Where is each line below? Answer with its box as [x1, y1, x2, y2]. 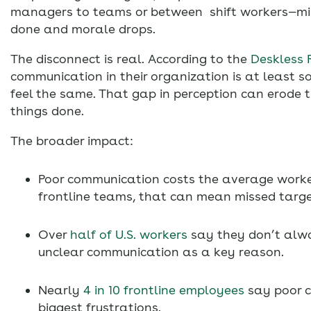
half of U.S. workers [67, 227, 187, 242]
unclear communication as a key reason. [38, 244, 284, 260]
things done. [10, 103, 84, 119]
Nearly [38, 283, 80, 298]
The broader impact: [10, 133, 133, 149]
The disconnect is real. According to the [10, 51, 251, 67]
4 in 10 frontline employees [80, 283, 244, 298]
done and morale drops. [10, 22, 155, 37]
